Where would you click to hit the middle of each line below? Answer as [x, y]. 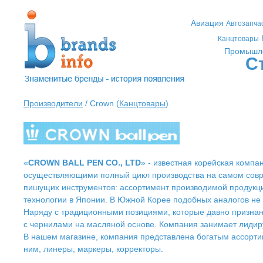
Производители [53, 103]
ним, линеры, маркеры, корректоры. [93, 249]
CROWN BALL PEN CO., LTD [85, 163]
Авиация [207, 23]
